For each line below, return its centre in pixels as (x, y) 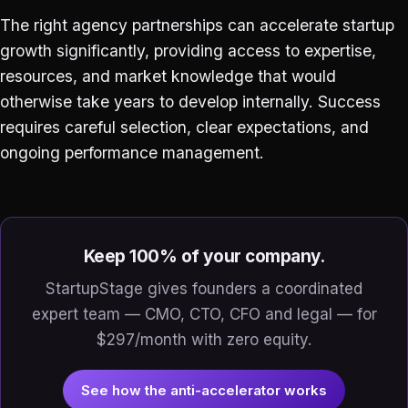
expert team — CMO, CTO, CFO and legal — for (204, 314)
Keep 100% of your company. (204, 257)
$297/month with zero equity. (204, 339)
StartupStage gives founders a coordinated (204, 288)
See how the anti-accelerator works (204, 390)
